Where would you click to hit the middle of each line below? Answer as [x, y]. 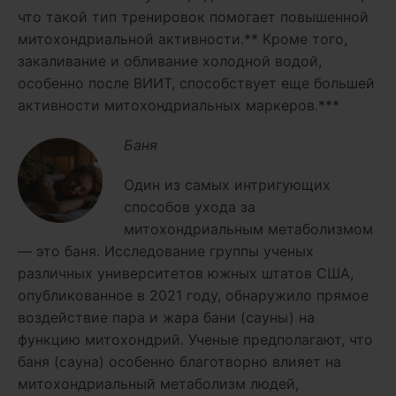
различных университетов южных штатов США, [186, 273]
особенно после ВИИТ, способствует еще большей [196, 83]
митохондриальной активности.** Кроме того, [183, 38]
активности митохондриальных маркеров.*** [179, 105]
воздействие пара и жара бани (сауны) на [166, 317]
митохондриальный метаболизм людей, [158, 383]
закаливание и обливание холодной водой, [170, 61]
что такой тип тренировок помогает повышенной [193, 16]
